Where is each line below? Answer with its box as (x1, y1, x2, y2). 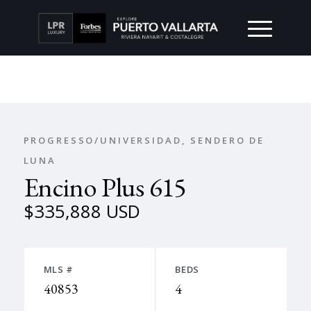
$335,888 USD (23, 199, 140, 224)
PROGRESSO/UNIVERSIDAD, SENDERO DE (23, 134, 264, 146)
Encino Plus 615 (23, 169, 186, 204)
